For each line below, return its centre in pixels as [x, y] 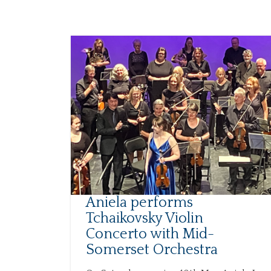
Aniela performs [139, 202]
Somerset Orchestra [152, 250]
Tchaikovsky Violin [145, 218]
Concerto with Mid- [150, 234]
